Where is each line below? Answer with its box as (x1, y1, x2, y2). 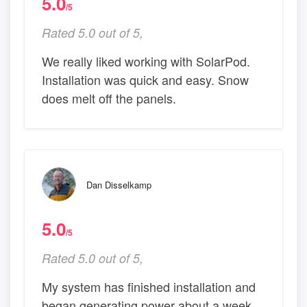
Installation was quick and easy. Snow (42, 71, 249, 89)
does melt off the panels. (42, 89, 176, 108)
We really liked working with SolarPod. (42, 52, 250, 71)
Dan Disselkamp (86, 178, 151, 192)
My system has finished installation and (42, 278, 256, 296)
